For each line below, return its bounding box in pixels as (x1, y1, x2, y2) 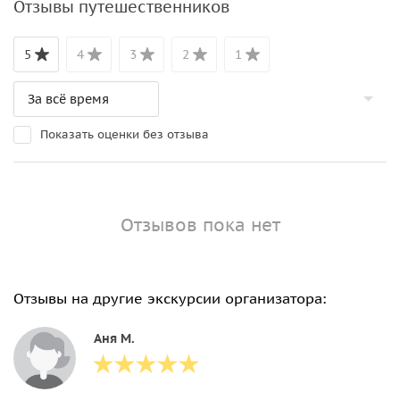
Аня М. (94, 329, 135, 346)
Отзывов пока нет (120, 212, 280, 237)
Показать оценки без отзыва (40, 126, 209, 142)
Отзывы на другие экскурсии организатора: (13, 288, 326, 307)
